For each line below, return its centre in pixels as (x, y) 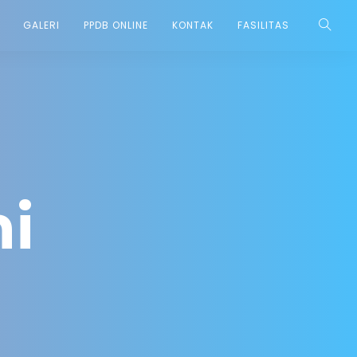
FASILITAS (263, 25)
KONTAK (193, 25)
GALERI (41, 25)
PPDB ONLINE (116, 25)
